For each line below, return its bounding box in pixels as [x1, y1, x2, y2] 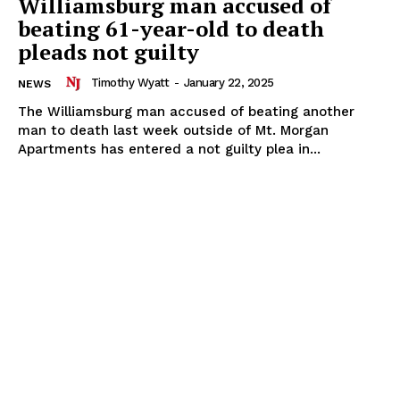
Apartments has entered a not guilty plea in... [18, 140, 321, 157]
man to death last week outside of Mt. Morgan [18, 121, 329, 138]
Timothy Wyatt [90, 76, 169, 90]
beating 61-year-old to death [18, 13, 324, 43]
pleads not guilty [18, 37, 199, 66]
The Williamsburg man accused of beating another [18, 103, 354, 120]
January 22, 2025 [183, 76, 274, 90]
